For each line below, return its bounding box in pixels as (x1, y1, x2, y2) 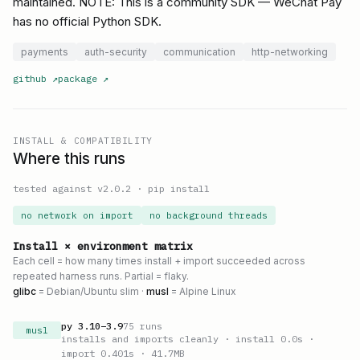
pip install (148, 182, 210, 194)
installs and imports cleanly (61, 333, 219, 345)
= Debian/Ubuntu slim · (36, 285, 146, 297)
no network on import (21, 210, 133, 221)
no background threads (149, 210, 268, 221)
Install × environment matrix (13, 239, 193, 253)
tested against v (13, 182, 103, 194)
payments (21, 46, 68, 58)
